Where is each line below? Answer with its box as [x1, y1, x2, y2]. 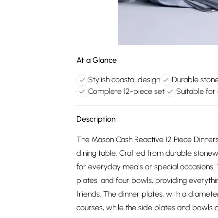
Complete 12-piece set [88, 87, 164, 96]
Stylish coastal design [88, 75, 160, 84]
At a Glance [76, 55, 117, 65]
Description [76, 114, 116, 124]
